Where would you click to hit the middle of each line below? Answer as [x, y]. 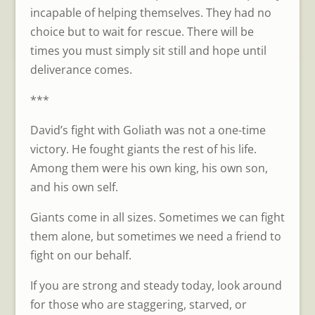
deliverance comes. [81, 70]
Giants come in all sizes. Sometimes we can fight [157, 218]
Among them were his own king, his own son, [149, 168]
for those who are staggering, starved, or [138, 305]
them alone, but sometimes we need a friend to [155, 237]
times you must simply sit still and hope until [148, 51]
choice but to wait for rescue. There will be [142, 32]
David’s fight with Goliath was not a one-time [148, 130]
